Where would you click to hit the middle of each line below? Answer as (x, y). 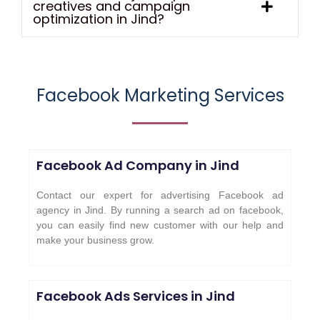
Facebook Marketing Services (160, 95)
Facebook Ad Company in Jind (138, 165)
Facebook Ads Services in (121, 296)
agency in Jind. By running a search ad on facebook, (160, 210)
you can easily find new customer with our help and (160, 225)
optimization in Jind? (99, 19)
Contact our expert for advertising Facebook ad (160, 195)
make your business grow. (95, 240)
